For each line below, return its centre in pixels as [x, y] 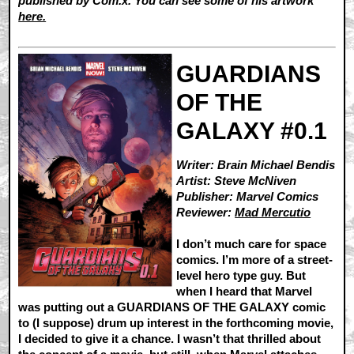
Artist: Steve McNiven [237, 180]
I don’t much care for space [252, 243]
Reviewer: [206, 212]
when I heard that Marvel [245, 291]
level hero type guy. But [241, 275]
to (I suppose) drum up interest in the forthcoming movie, [176, 322]
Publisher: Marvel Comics [248, 196]
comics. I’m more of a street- [255, 259]
